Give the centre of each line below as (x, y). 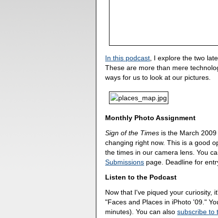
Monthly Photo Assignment (151, 118)
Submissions (125, 162)
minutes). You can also (141, 211)
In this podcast (128, 58)
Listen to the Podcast (141, 177)
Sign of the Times (132, 133)
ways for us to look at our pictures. (158, 77)
